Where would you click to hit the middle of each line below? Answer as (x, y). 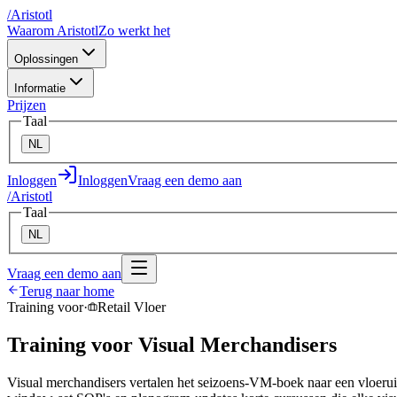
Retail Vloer (132, 307)
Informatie (40, 88)
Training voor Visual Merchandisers (172, 345)
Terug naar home (67, 292)
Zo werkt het (134, 31)
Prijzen (27, 105)
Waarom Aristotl (53, 31)
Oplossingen (46, 59)
